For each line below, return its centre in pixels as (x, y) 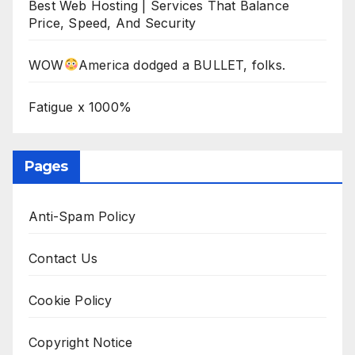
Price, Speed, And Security (113, 23)
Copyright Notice (81, 343)
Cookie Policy (71, 301)
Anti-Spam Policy (82, 217)
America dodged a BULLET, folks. (182, 65)
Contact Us (63, 259)
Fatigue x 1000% (80, 107)
